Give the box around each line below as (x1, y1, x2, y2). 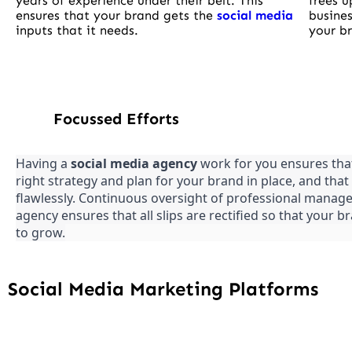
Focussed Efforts (53, 109, 179, 129)
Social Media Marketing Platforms (8, 277, 318, 301)
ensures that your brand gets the (16, 8, 217, 24)
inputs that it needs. (16, 23, 138, 38)
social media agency (71, 155, 197, 173)
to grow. (16, 224, 65, 242)
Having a (16, 155, 71, 173)
